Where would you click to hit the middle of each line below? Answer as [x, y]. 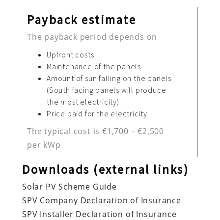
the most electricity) [83, 102]
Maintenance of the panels [94, 67]
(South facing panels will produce [107, 90]
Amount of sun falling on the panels [109, 78]
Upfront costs [70, 55]
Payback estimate [82, 20]
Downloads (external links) [105, 170]
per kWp [44, 145]
